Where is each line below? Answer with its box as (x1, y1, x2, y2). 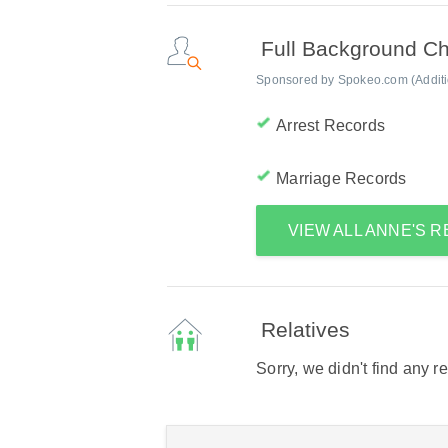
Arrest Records (276, 117, 385, 134)
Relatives (261, 318, 351, 341)
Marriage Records (276, 170, 407, 187)
